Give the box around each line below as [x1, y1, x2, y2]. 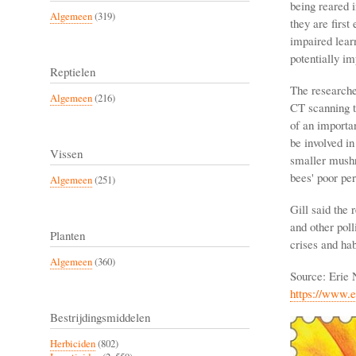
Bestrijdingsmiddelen [50, 308, 150, 325]
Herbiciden [50, 336, 95, 350]
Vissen [50, 145, 83, 161]
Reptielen [50, 63, 95, 79]
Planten [50, 226, 85, 243]
